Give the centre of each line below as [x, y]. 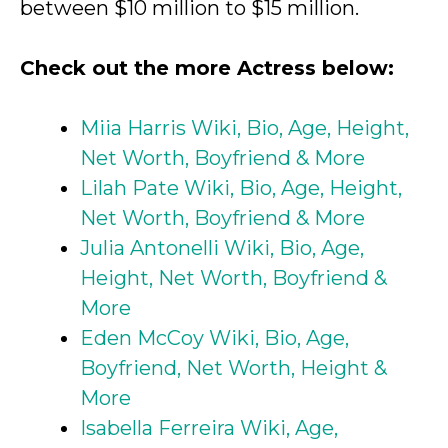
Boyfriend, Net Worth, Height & [233, 367]
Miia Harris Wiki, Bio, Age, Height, [244, 127]
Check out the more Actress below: [207, 67]
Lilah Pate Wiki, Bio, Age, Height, [241, 187]
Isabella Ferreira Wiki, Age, [209, 427]
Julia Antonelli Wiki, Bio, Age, [222, 247]
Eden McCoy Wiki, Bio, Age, [214, 337]
